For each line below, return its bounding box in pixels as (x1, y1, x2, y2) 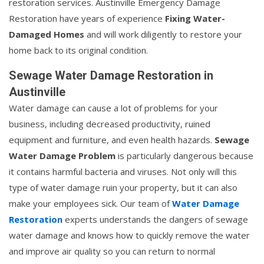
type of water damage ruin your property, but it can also (9, 181, 237, 193)
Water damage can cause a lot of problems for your (9, 101, 218, 114)
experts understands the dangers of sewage (62, 213, 248, 225)
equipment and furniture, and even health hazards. (9, 133, 214, 146)
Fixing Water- (165, 12, 225, 24)
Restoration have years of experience (9, 12, 165, 24)
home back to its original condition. (9, 44, 148, 56)
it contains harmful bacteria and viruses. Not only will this (9, 165, 237, 177)
